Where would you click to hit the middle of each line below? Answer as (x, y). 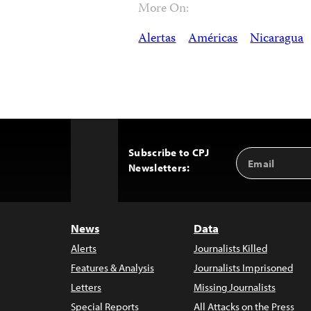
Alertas (157, 39)
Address (259, 169)
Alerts (84, 248)
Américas (213, 39)
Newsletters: (159, 168)
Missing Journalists (234, 287)
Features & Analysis (112, 268)
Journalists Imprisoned (243, 268)
